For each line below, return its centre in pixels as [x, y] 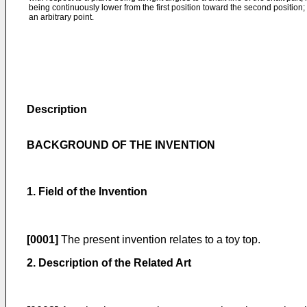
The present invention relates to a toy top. [159, 240]
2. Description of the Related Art [109, 263]
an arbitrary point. [61, 17]
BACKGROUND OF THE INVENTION [121, 145]
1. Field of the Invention [87, 192]
